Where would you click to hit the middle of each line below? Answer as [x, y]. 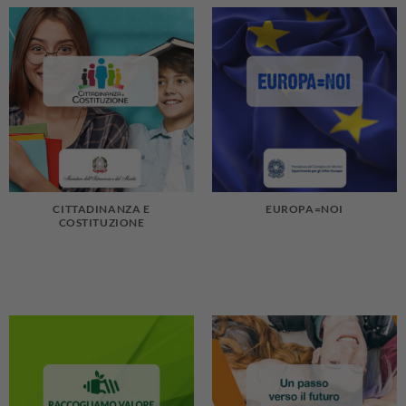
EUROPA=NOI [304, 208]
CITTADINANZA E [101, 208]
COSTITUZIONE [101, 222]
